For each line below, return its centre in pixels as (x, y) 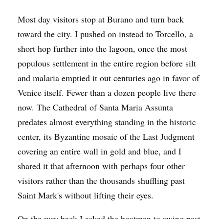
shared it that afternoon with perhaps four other (101, 165)
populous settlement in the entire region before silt (107, 63)
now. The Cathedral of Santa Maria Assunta (95, 107)
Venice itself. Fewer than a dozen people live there (107, 92)
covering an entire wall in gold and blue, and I (99, 151)
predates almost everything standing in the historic (107, 121)
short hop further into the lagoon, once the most (102, 48)
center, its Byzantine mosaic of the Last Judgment (106, 136)
